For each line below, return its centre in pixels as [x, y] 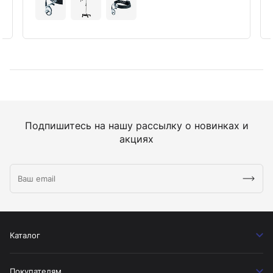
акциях [136, 139]
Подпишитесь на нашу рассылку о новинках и [136, 125]
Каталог [25, 235]
